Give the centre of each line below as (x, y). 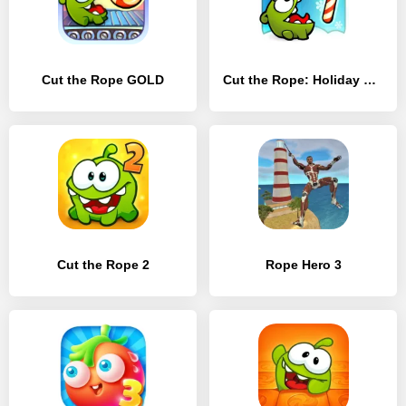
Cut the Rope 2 (103, 265)
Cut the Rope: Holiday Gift (370, 80)
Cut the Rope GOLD (103, 80)
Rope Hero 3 (303, 265)
